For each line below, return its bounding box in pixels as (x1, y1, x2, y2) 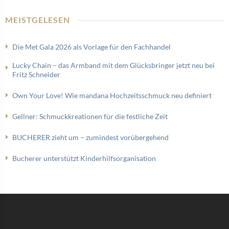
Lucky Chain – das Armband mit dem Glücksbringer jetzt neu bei (12, 61, 215, 70)
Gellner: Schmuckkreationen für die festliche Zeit (12, 112, 168, 121)
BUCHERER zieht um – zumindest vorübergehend (12, 133, 169, 142)
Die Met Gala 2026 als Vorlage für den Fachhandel (12, 42, 171, 51)
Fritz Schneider (12, 70, 60, 79)
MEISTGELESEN (5, 15, 70, 25)
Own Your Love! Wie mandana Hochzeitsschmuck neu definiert (12, 91, 212, 100)
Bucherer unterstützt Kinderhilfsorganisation (12, 154, 156, 163)
